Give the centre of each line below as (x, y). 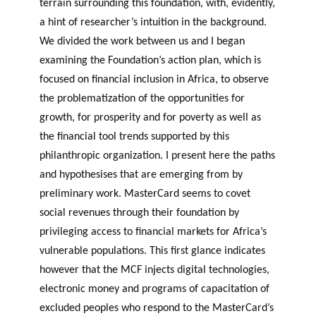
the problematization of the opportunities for (142, 98)
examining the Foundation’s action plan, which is (150, 60)
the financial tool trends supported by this (134, 136)
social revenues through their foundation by (139, 213)
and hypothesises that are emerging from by (141, 175)
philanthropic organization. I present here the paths (157, 156)
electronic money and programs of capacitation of (154, 289)
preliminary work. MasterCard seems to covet (145, 194)
